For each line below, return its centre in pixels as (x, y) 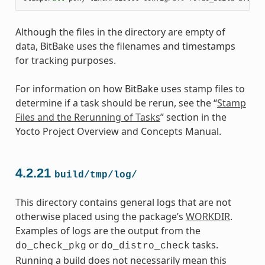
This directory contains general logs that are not (123, 203)
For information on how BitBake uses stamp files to (130, 88)
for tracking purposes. (65, 60)
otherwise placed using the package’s (100, 217)
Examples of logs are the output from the (108, 231)
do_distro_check (145, 246)
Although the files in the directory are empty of (120, 32)
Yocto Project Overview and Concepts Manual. (118, 131)
